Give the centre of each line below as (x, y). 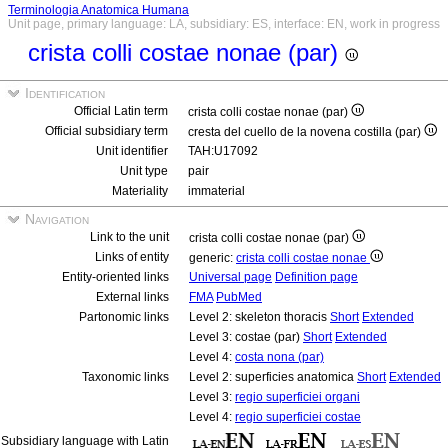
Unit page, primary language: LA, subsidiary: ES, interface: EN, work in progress (224, 24)
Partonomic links (124, 317)
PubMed (239, 297)
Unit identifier (132, 151)
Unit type (144, 171)
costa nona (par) (279, 357)
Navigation (55, 219)
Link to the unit (129, 237)
